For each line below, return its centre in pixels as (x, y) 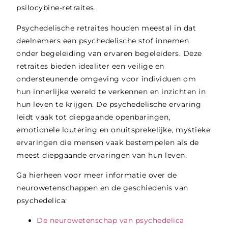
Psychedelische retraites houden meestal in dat (106, 28)
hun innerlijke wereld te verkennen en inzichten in (111, 91)
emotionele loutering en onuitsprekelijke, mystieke (113, 130)
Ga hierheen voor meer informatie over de (97, 175)
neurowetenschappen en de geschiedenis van (102, 188)
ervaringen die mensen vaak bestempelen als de (108, 142)
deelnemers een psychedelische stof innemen (103, 40)
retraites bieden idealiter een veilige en (90, 66)
